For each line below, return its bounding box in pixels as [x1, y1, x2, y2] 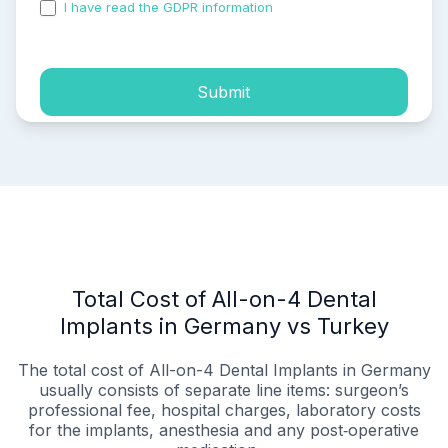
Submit [197, 81, 251, 102]
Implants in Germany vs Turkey [59, 313, 389, 340]
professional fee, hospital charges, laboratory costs [27, 400, 421, 421]
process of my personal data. [40, 16, 224, 33]
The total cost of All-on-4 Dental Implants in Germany [17, 360, 431, 381]
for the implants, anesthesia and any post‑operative [29, 420, 419, 441]
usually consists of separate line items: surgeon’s [39, 380, 409, 401]
